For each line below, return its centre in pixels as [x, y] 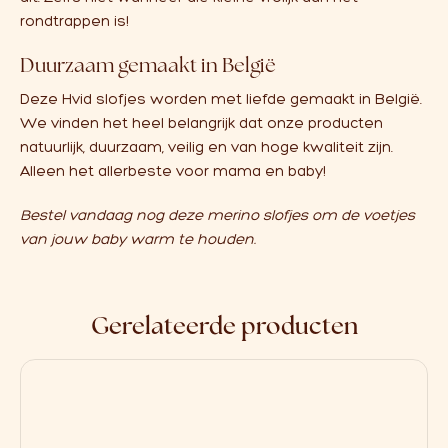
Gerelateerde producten [224, 325]
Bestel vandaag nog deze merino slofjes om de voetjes [217, 215]
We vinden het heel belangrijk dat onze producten [201, 123]
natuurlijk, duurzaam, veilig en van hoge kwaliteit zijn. [206, 147]
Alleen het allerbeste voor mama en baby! [173, 171]
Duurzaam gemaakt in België [148, 65]
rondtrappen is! [74, 21]
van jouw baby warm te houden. [138, 239]
